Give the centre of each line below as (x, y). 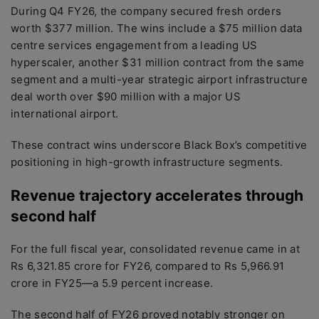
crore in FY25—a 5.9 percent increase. (112, 283)
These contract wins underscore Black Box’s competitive (159, 145)
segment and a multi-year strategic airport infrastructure (159, 79)
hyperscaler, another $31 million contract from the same (158, 62)
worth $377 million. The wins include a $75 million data (157, 28)
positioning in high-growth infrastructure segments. (147, 162)
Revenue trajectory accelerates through (157, 195)
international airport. (65, 114)
